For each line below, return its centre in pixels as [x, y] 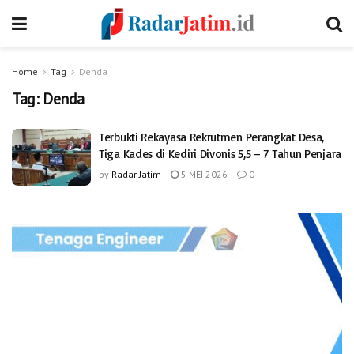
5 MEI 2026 [203, 174]
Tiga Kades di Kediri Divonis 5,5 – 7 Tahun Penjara [220, 154]
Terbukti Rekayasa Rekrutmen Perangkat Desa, [212, 137]
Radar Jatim [136, 174]
